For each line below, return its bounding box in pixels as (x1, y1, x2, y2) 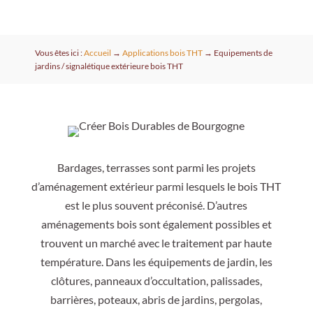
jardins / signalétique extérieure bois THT (34, 61, 183, 72)
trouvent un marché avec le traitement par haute (41, 236, 272, 250)
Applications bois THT (122, 48, 203, 59)
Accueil (83, 48, 111, 59)
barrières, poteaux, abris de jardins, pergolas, (50, 293, 263, 307)
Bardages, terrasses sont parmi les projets (57, 161, 256, 175)
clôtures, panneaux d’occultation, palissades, (50, 274, 262, 288)
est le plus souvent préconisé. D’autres (65, 198, 248, 212)
